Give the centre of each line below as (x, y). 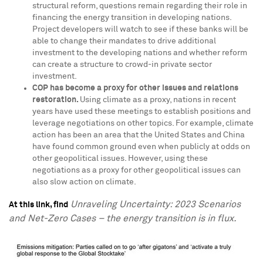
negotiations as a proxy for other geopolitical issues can (136, 170)
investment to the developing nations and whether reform (140, 53)
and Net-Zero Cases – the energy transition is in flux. (124, 218)
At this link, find (38, 205)
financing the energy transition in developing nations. (132, 18)
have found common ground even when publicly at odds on (141, 147)
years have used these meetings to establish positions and (141, 112)
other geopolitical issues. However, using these (120, 159)
